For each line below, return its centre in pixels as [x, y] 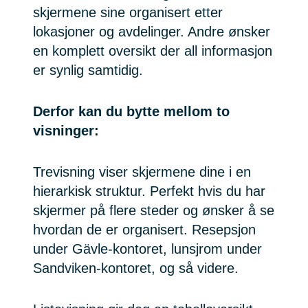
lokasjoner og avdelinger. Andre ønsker [152, 32]
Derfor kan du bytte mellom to [131, 112]
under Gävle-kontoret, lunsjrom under [147, 249]
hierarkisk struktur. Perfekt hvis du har [149, 191]
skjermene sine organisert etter [128, 13]
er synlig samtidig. [88, 70]
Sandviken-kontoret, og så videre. [136, 268]
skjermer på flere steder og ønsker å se [154, 211]
